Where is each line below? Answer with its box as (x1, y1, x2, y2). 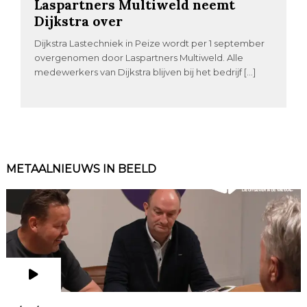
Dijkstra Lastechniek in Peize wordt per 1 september (34, 38, 265, 49)
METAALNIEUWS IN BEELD (5, 162, 156, 176)
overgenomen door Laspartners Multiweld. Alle (34, 52, 244, 64)
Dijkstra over (34, 12, 123, 30)
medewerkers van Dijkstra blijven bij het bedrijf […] (34, 66, 256, 78)
